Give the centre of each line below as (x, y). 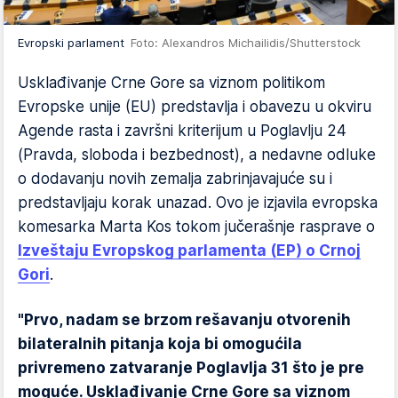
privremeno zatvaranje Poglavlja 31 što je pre (191, 368)
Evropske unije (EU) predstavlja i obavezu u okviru (195, 107)
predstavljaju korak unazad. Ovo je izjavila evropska (198, 203)
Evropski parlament (74, 43)
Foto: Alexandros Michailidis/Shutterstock (246, 43)
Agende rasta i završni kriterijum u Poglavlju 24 (182, 131)
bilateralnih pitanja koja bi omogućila (160, 344)
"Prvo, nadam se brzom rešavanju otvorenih (184, 320)
